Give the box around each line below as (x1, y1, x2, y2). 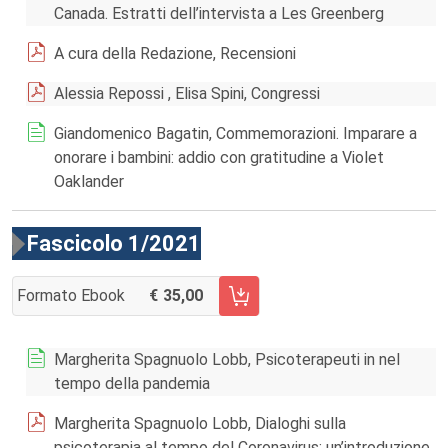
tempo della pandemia (54, 374, 210, 393)
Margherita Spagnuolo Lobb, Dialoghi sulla (54, 414, 346, 433)
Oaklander (54, 172, 124, 191)
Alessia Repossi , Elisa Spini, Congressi (54, 84, 320, 103)
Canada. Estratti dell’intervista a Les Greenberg (54, 4, 384, 23)
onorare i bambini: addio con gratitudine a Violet (54, 148, 384, 167)
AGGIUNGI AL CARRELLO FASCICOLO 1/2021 (12, 296, 330, 316)
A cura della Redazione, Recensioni (54, 44, 296, 63)
